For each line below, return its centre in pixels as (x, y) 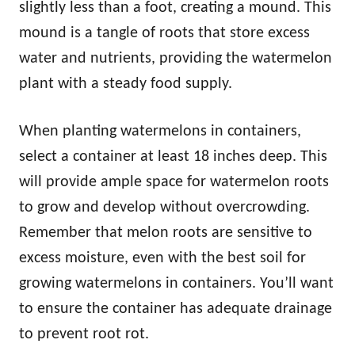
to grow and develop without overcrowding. (164, 208)
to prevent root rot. (84, 334)
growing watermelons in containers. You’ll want (176, 284)
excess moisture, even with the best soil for (162, 258)
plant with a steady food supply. (126, 84)
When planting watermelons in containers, (160, 132)
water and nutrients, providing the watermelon (176, 59)
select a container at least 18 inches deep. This (173, 157)
